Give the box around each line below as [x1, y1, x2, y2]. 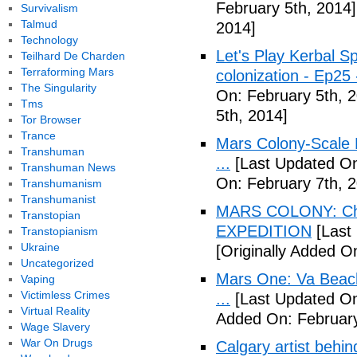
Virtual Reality [20, 304, 90, 317]
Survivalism [20, 2, 78, 14]
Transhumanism [20, 177, 102, 190]
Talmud [20, 18, 57, 30]
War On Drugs [20, 336, 92, 349]
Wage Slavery [20, 320, 90, 333]
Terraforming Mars [20, 65, 114, 78]
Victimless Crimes [20, 288, 110, 301]
